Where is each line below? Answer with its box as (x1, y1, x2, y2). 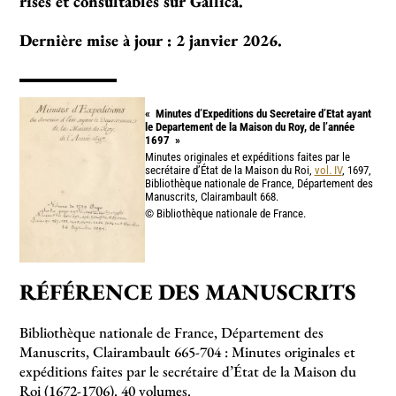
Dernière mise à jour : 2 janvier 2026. (19, 28, 283, 51)
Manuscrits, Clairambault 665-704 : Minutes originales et (19, 341, 356, 362)
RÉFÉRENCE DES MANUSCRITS (19, 277, 357, 307)
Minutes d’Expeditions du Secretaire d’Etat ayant (155, 106, 371, 120)
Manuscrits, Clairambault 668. (144, 189, 278, 203)
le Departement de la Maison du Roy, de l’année (144, 119, 354, 133)
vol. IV (314, 163, 342, 177)
